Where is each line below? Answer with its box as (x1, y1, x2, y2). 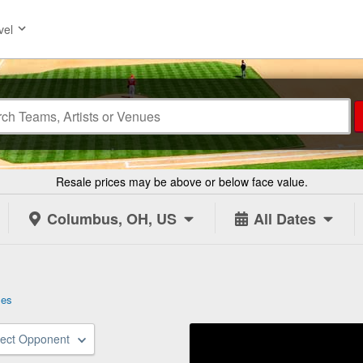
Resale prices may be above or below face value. (55, 173, 308, 190)
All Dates (254, 208, 316, 230)
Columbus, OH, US (47, 208, 177, 230)
